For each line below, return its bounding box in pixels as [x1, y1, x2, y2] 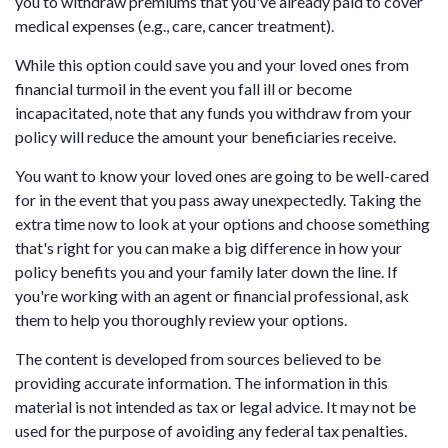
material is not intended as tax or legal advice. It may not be [15, 397, 416, 417]
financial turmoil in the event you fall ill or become [15, 79, 352, 99]
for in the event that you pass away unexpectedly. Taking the [15, 190, 421, 210]
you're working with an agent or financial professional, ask [15, 286, 409, 306]
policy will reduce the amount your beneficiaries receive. [15, 127, 396, 147]
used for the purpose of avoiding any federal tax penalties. [15, 421, 407, 441]
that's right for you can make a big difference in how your [15, 238, 402, 258]
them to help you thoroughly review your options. [15, 310, 347, 330]
